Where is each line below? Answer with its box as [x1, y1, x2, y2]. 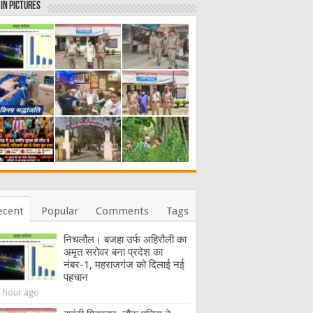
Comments [96, 204, 149, 217]
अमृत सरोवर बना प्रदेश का [64, 245, 163, 259]
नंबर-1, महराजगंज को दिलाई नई [64, 258, 184, 271]
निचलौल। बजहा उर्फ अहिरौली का [64, 233, 187, 246]
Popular [41, 204, 78, 217]
